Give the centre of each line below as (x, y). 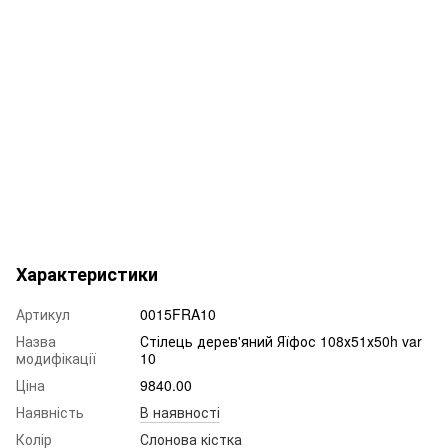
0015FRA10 (178, 314)
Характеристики (87, 274)
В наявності (180, 412)
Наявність (50, 412)
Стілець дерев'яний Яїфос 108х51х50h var (281, 341)
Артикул (43, 314)
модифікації (56, 358)
